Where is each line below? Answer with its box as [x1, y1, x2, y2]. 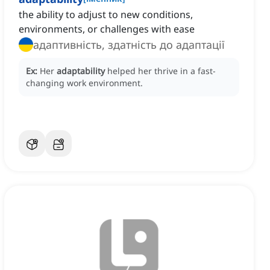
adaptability [57, 65, 105, 77]
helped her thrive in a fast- [107, 65, 216, 77]
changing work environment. [26, 77, 143, 89]
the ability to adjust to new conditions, [19, 8, 193, 22]
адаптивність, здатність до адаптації [33, 37, 225, 52]
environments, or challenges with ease [19, 22, 195, 36]
